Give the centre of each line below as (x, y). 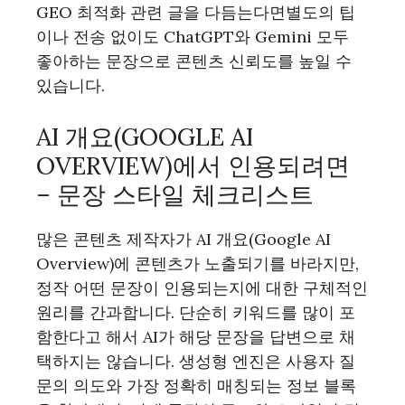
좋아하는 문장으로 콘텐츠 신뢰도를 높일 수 (194, 61)
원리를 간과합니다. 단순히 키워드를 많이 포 (196, 312)
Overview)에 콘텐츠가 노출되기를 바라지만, (198, 264)
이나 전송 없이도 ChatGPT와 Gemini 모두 (193, 37)
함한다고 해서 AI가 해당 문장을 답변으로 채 (196, 337)
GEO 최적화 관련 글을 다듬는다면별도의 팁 (196, 12)
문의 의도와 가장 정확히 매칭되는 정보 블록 (196, 386)
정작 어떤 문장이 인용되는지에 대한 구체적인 (202, 288)
